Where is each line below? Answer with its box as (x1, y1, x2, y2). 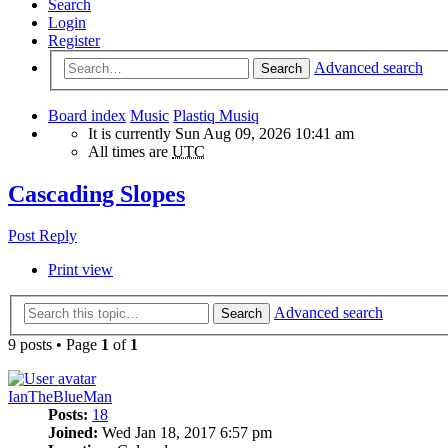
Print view (48, 261, 113, 279)
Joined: (48, 424, 98, 441)
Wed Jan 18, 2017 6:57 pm (98, 424, 272, 441)
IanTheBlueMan (8, 388, 112, 405)
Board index (48, 106, 126, 124)
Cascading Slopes (8, 180, 185, 207)
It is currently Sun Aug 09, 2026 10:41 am (88, 124, 354, 142)
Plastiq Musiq (173, 106, 259, 124)
